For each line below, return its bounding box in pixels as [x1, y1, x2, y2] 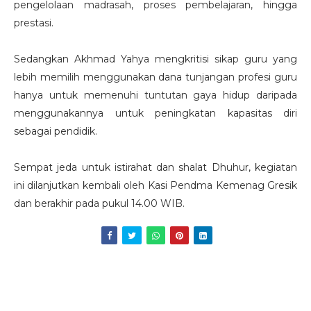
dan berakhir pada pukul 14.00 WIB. [14, 197, 185, 210]
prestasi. [14, 17, 53, 30]
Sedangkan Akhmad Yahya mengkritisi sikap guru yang [14, 53, 297, 66]
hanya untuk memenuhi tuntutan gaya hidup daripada [14, 89, 297, 102]
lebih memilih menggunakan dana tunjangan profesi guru [14, 71, 297, 84]
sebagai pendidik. [14, 125, 97, 138]
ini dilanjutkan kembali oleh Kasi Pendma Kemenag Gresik [14, 179, 297, 192]
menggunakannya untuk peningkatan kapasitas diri [14, 107, 297, 120]
